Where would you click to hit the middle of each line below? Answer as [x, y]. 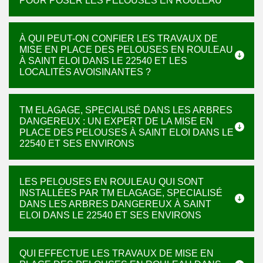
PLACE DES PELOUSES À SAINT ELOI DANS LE [127, 132]
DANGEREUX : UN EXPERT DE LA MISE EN [116, 121]
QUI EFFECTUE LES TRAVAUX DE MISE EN [117, 253]
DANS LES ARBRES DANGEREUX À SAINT [115, 204]
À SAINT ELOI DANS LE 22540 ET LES [103, 61]
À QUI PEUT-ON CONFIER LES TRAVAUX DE [119, 38]
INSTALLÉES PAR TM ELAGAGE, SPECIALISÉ [121, 193]
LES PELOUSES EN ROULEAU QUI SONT [112, 182]
